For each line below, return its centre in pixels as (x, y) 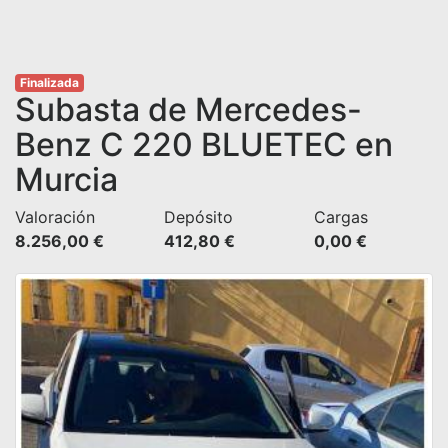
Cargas (340, 217)
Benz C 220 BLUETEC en (204, 144)
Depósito (199, 217)
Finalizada (49, 82)
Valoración (55, 217)
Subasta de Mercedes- (188, 109)
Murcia (66, 179)
